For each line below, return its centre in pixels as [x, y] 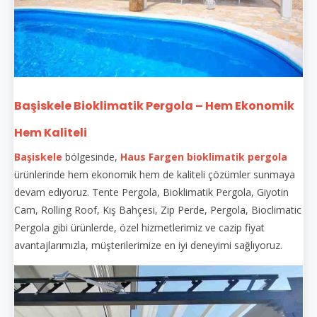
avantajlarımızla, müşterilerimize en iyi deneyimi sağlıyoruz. [148, 245]
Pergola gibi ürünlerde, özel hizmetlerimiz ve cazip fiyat [139, 227]
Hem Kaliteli [51, 132]
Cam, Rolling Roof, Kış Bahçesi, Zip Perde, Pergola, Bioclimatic [158, 209]
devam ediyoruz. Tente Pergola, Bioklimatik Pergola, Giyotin [151, 192]
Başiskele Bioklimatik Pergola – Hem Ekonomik [154, 105]
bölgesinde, [93, 156]
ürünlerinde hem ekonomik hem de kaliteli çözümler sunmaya [155, 174]
